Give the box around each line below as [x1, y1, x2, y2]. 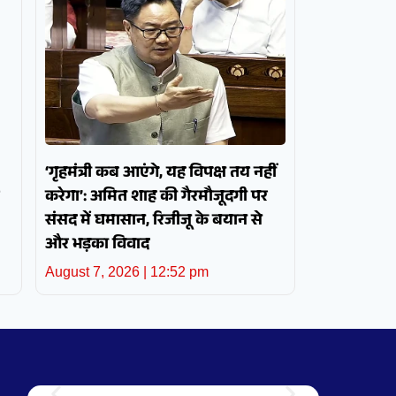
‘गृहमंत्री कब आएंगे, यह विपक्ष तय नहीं [45, 161, 278, 188]
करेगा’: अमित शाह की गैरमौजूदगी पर [45, 185, 269, 212]
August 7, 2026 [45, 264, 144, 280]
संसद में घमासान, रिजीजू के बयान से [45, 209, 263, 236]
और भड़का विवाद [45, 232, 150, 260]
